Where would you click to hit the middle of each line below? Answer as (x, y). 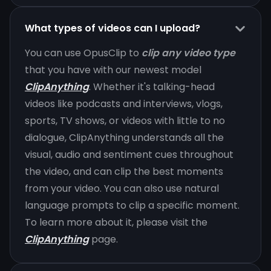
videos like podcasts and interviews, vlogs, (124, 103)
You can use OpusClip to (83, 53)
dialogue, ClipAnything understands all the (124, 137)
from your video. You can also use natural (122, 188)
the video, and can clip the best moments (124, 171)
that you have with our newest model (113, 70)
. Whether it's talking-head (152, 87)
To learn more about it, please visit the (116, 222)
